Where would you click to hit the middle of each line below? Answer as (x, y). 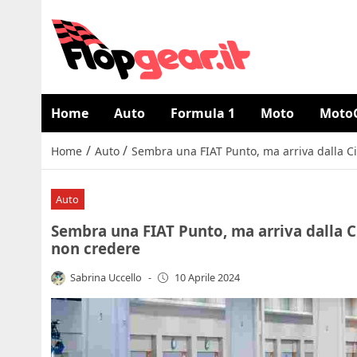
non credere (96, 248)
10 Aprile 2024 (207, 278)
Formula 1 (203, 113)
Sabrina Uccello (106, 277)
